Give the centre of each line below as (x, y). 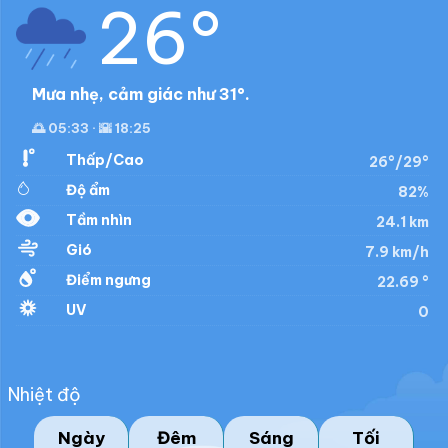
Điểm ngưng (108, 280)
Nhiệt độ (44, 395)
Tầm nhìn (99, 220)
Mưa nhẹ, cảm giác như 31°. (141, 94)
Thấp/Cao (105, 160)
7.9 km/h (397, 252)
